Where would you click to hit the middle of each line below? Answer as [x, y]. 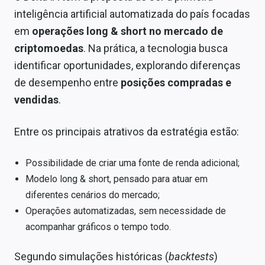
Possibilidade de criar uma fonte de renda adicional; [133, 163]
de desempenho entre [67, 82]
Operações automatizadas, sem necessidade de [126, 211]
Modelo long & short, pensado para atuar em [117, 179]
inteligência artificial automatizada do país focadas [132, 14]
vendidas [36, 99]
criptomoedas [49, 48]
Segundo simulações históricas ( [91, 257]
